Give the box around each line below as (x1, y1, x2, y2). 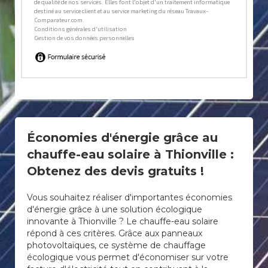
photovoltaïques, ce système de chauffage (27, 240, 206, 251)
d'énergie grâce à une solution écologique (27, 204, 202, 215)
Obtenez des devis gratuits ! (27, 164, 204, 178)
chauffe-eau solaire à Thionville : (27, 147, 234, 162)
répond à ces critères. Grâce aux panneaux (27, 228, 202, 239)
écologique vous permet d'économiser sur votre (27, 252, 229, 263)
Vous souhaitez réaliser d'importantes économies (27, 192, 232, 203)
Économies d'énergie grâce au (27, 130, 218, 145)
